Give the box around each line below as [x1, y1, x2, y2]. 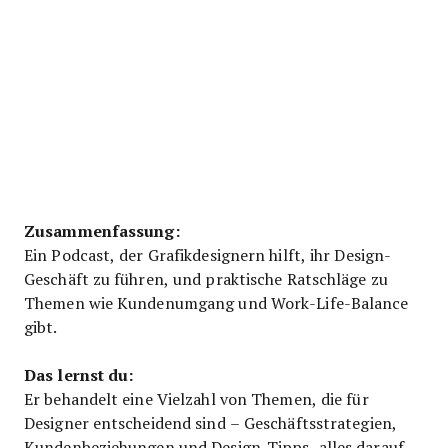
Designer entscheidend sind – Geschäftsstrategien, [24, 411, 397, 433]
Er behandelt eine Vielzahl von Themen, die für [24, 387, 369, 409]
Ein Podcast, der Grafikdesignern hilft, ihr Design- [24, 243, 392, 265]
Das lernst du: [24, 362, 134, 386]
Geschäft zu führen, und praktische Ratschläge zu [24, 267, 388, 289]
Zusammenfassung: [24, 218, 180, 242]
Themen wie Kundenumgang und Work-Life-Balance [24, 291, 409, 313]
